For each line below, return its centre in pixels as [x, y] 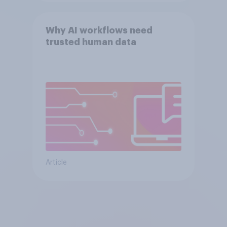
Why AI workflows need [99, 31]
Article [56, 163]
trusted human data [91, 42]
